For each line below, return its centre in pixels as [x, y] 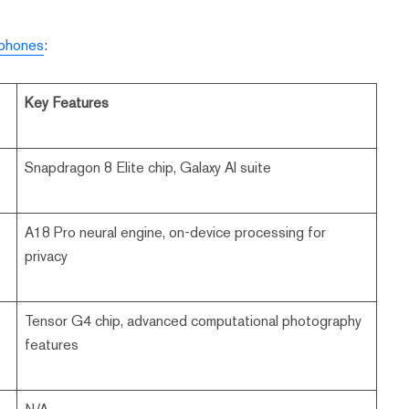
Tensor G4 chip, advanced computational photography [194, 321]
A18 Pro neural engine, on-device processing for [176, 233]
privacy [47, 257]
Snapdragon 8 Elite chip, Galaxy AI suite [148, 168]
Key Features [67, 103]
